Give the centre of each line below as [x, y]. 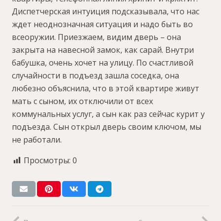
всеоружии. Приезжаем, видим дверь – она [96, 37]
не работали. [37, 140]
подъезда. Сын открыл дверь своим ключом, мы [107, 127]
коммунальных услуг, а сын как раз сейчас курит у [108, 114]
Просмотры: [47, 160]
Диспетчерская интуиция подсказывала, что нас [106, 11]
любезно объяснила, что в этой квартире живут [106, 88]
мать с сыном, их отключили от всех [82, 101]
